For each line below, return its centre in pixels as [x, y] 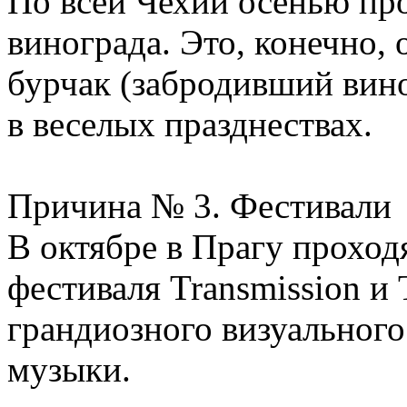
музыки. [69, 370]
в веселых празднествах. [190, 124]
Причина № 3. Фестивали [199, 206]
